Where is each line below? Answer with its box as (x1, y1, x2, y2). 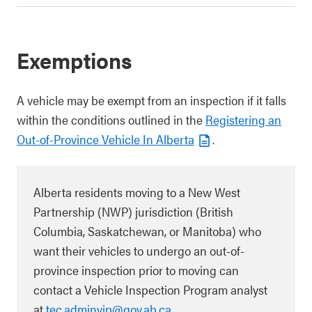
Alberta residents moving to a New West (33, 183, 240, 201)
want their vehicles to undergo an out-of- (33, 242, 244, 259)
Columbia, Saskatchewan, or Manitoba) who (33, 222, 261, 240)
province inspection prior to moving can (33, 261, 239, 279)
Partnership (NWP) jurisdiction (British (33, 203, 233, 220)
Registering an (205, 111, 281, 128)
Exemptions (17, 44, 132, 75)
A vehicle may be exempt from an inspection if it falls (17, 91, 286, 109)
